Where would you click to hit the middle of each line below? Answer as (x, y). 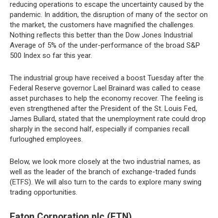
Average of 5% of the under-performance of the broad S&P (105, 45)
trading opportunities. (44, 192)
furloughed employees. (46, 139)
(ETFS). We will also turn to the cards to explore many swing (106, 182)
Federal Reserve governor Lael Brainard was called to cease (105, 88)
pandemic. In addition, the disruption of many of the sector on (109, 15)
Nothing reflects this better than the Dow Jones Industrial (101, 35)
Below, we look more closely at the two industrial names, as (105, 162)
